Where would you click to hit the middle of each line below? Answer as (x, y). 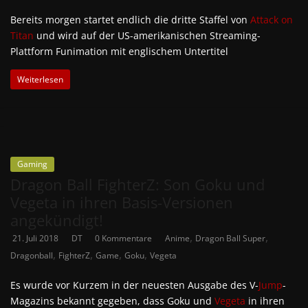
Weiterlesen (40, 80)
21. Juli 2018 (35, 239)
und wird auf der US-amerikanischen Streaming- (147, 36)
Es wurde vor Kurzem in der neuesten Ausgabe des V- (134, 285)
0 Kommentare (123, 239)
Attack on (272, 20)
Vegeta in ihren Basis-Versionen (122, 202)
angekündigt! (57, 220)
